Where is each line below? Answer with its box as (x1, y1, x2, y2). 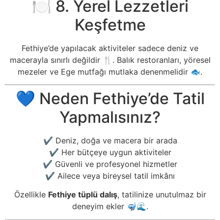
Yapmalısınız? (59, 108, 161, 127)
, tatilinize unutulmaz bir (117, 190, 206, 200)
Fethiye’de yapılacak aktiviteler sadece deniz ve (22, 43, 198, 53)
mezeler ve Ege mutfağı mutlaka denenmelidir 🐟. (18, 66, 202, 77)
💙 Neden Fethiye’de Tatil (15, 89, 205, 109)
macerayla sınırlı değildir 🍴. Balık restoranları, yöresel (9, 55, 211, 65)
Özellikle (14, 190, 48, 200)
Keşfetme (74, 15, 146, 34)
